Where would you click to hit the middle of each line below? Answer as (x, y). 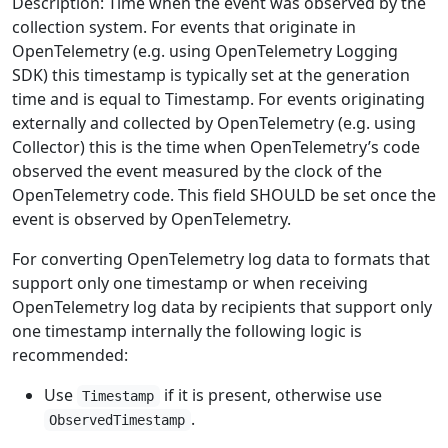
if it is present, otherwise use (270, 395)
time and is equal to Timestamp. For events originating (218, 99)
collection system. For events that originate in (184, 27)
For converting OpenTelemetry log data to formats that (221, 259)
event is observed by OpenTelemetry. (151, 219)
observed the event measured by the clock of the (197, 171)
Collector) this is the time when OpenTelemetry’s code (216, 147)
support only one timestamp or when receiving (190, 283)
